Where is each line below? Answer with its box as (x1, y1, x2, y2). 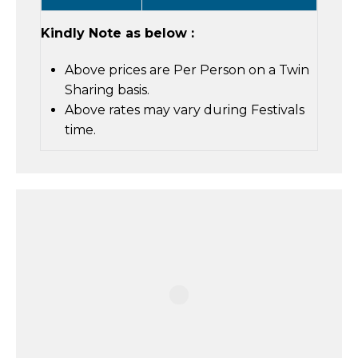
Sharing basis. (65, 82, 149, 98)
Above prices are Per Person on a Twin (65, 62, 309, 78)
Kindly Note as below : (41, 26, 194, 42)
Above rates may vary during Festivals (65, 102, 304, 118)
